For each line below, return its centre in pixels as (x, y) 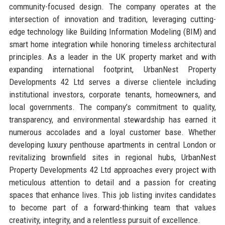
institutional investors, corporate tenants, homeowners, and (113, 94)
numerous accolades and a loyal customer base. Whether (113, 132)
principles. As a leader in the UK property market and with (113, 57)
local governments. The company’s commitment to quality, (113, 107)
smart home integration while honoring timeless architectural (113, 44)
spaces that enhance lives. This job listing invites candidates (113, 195)
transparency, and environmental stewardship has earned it (113, 119)
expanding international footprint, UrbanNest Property (113, 69)
